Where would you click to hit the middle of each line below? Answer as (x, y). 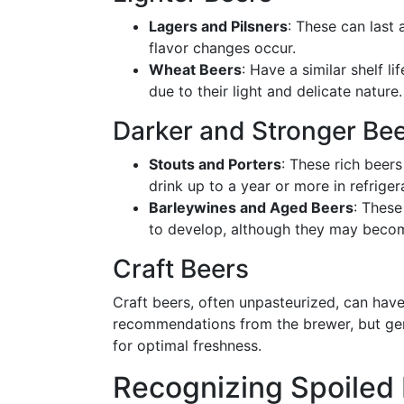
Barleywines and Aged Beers (251, 207)
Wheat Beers (195, 69)
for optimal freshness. (187, 345)
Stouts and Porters (215, 164)
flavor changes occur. (222, 48)
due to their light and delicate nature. (275, 91)
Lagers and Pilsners (218, 26)
